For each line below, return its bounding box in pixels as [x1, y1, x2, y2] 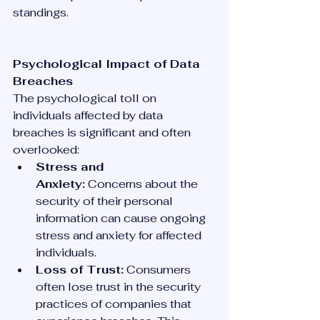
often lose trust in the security [36, 279, 204, 294]
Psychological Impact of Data [13, 56, 204, 71]
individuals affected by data [13, 108, 166, 123]
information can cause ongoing [36, 211, 209, 226]
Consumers [124, 262, 194, 277]
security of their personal [36, 194, 176, 209]
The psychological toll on [13, 91, 159, 106]
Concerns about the [85, 176, 201, 191]
